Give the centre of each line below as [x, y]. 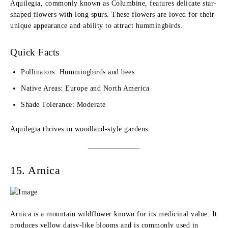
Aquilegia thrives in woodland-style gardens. [80, 129]
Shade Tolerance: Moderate [63, 105]
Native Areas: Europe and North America [85, 88]
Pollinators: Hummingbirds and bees [78, 72]
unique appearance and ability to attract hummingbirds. [96, 26]
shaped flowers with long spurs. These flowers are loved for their [112, 15]
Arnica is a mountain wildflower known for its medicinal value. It [114, 214]
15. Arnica [35, 170]
